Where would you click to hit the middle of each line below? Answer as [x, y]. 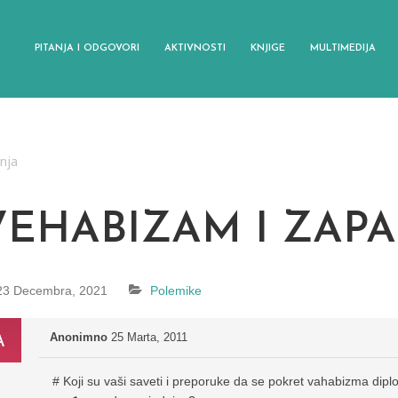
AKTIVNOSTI [195, 48]
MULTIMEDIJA [343, 48]
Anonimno [79, 338]
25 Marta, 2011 [149, 338]
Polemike [176, 291]
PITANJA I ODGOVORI [87, 48]
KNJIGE [268, 48]
